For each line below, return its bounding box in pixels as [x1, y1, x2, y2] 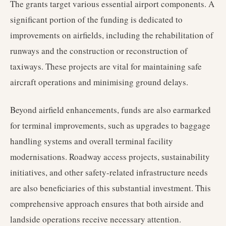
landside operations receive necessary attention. [10, 213, 181, 225]
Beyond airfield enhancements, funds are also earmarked [10, 104, 211, 116]
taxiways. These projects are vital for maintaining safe [10, 61, 202, 72]
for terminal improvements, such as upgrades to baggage [10, 120, 210, 131]
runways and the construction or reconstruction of [10, 45, 188, 56]
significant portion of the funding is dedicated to [10, 14, 183, 25]
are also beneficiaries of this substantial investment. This [10, 182, 211, 194]
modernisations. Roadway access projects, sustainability [10, 151, 210, 162]
